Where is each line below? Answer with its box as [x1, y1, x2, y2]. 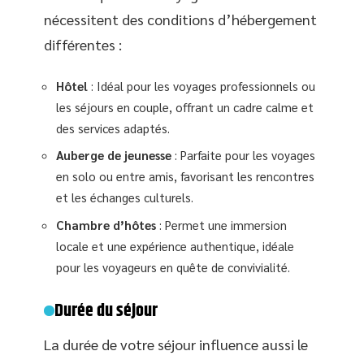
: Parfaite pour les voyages [171, 147, 315, 163]
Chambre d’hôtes [56, 216, 156, 232]
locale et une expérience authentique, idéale [56, 237, 294, 253]
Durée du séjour [54, 297, 158, 325]
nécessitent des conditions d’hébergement [44, 10, 317, 29]
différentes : [44, 35, 122, 54]
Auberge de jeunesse [56, 147, 171, 163]
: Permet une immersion [156, 216, 287, 232]
